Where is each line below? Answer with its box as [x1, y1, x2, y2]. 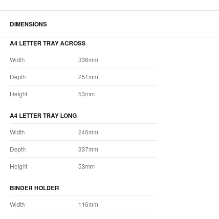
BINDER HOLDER [10, 183, 59, 193]
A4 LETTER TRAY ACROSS [10, 39, 86, 48]
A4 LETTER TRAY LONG [10, 111, 77, 120]
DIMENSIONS [10, 20, 47, 29]
